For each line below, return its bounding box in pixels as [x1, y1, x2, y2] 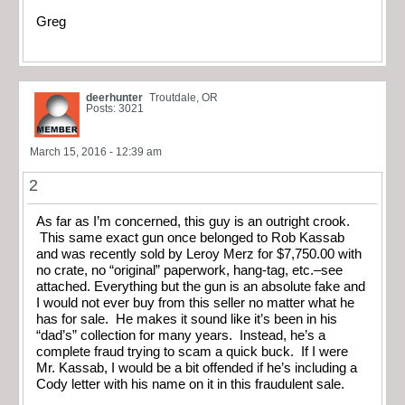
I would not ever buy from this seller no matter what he [36, 296, 354, 311]
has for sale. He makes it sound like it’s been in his [36, 312, 337, 327]
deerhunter [86, 91, 143, 105]
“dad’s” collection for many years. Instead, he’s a [36, 328, 325, 344]
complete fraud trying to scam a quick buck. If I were [36, 344, 348, 360]
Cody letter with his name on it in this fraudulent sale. [36, 377, 344, 392]
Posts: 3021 [86, 102, 144, 116]
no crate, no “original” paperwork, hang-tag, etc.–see [36, 263, 343, 278]
